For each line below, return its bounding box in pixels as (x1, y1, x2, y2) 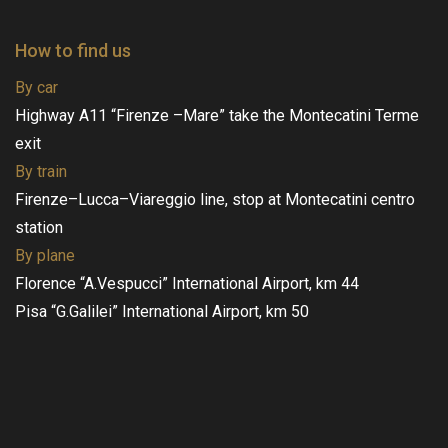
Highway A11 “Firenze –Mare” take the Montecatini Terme (15, 105, 419, 125)
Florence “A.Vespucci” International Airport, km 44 (15, 273, 359, 293)
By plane (15, 245, 75, 265)
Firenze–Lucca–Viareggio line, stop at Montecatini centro (15, 189, 415, 209)
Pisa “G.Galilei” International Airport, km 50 (15, 301, 309, 321)
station (15, 217, 63, 237)
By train (15, 161, 67, 181)
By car (15, 77, 58, 97)
